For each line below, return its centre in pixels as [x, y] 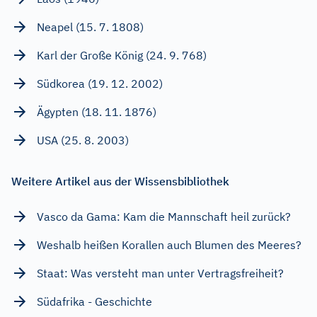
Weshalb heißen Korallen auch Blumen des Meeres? [169, 244]
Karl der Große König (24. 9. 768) [122, 55]
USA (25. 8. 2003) [83, 140]
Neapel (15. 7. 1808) [90, 27]
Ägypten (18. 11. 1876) [97, 111]
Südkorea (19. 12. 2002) [100, 83]
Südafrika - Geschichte [94, 301]
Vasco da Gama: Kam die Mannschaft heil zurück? [164, 216]
